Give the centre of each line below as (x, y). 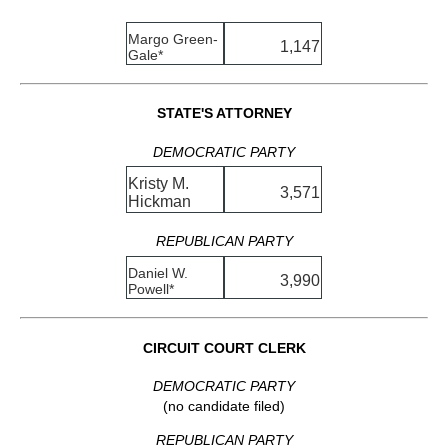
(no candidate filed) (224, 406)
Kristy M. (158, 183)
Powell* (151, 288)
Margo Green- (173, 38)
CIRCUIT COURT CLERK (224, 347)
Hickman (159, 201)
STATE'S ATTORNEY (224, 113)
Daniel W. (158, 272)
